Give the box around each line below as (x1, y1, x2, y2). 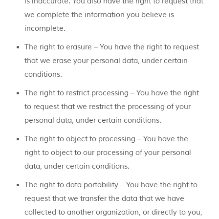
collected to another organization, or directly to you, (24, 208, 202, 218)
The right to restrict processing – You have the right (24, 88, 199, 98)
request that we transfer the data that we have (24, 194, 184, 204)
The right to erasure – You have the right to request (24, 43, 199, 52)
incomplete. (24, 24, 66, 34)
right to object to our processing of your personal (24, 148, 191, 158)
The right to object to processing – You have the (24, 134, 188, 144)
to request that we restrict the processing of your (24, 102, 191, 112)
